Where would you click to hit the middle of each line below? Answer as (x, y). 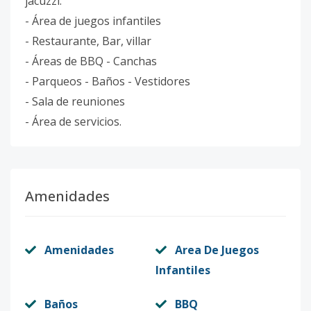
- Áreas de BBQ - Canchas (91, 61)
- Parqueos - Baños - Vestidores (108, 81)
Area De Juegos (217, 250)
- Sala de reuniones (75, 101)
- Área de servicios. (73, 121)
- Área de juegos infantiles (93, 21)
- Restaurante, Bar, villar (88, 41)
